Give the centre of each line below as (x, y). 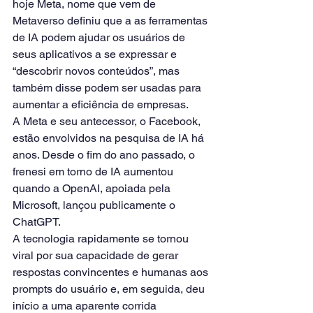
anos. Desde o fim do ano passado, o (105, 155)
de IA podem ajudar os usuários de (100, 37)
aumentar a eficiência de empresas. (101, 104)
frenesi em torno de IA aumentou (94, 172)
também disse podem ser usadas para (108, 88)
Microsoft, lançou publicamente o (95, 205)
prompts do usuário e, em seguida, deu (110, 289)
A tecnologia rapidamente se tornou (102, 239)
